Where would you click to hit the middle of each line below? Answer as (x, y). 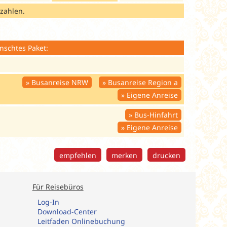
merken (124, 155)
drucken (166, 155)
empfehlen (78, 155)
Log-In (48, 202)
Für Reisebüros (58, 186)
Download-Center (67, 211)
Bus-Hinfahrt (156, 115)
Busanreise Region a (143, 82)
